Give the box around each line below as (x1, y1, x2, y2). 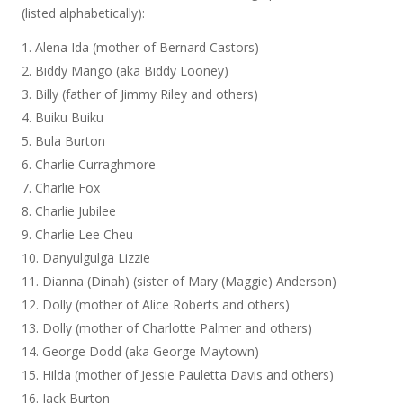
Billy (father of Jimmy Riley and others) (35, 85, 259, 103)
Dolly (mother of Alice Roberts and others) (42, 296, 291, 313)
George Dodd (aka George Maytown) (42, 343, 260, 360)
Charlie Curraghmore (35, 156, 157, 173)
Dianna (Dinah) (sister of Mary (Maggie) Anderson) (42, 273, 337, 290)
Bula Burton (35, 132, 106, 149)
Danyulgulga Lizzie (42, 249, 151, 266)
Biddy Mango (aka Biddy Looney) (35, 62, 229, 79)
